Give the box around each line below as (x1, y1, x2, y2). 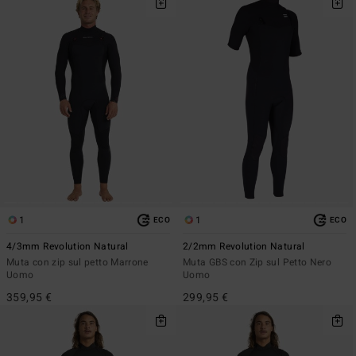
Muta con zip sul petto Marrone (6, 254, 149, 269)
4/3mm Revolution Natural (6, 238, 129, 253)
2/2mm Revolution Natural (183, 238, 305, 253)
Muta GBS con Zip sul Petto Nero (183, 254, 332, 269)
